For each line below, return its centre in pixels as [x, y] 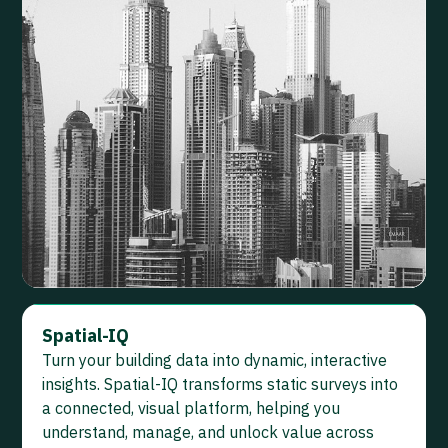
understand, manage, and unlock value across [208, 432]
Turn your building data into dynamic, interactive [214, 360]
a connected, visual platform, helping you [191, 408]
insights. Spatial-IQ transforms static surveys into [220, 384]
